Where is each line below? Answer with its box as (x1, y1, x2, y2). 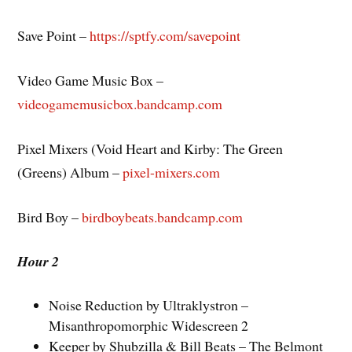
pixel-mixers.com (123, 162, 221, 181)
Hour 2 (17, 251, 60, 272)
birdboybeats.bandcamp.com (82, 207, 244, 226)
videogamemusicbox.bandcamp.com (17, 94, 223, 114)
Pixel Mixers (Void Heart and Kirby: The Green (17, 138, 284, 158)
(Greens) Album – (17, 162, 123, 181)
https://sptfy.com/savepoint (90, 26, 241, 46)
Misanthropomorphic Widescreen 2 (49, 316, 249, 335)
